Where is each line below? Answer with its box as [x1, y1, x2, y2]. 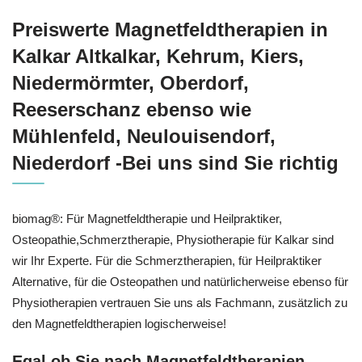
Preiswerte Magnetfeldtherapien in [12, 19, 328, 41]
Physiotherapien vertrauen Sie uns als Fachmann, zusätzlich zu [12, 296, 347, 310]
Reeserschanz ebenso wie [12, 99, 251, 121]
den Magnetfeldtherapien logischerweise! [12, 317, 226, 331]
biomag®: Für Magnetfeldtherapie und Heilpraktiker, [12, 212, 282, 226]
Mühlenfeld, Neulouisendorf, [12, 125, 276, 148]
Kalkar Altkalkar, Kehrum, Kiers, [12, 45, 304, 68]
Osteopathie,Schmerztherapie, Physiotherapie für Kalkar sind [12, 233, 334, 247]
